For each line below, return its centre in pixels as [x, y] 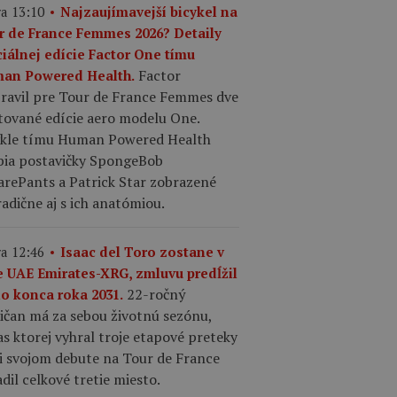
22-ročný [156, 294]
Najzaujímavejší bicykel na [149, 11]
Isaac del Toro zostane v [142, 251]
